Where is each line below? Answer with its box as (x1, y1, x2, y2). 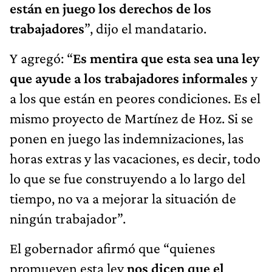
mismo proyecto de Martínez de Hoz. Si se (10, 110, 253, 127)
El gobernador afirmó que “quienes (10, 240, 215, 257)
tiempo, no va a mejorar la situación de (10, 190, 236, 207)
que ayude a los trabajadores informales (10, 70, 251, 87)
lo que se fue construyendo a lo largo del (10, 170, 245, 187)
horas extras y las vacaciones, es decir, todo (10, 150, 260, 167)
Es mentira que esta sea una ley (73, 50, 259, 67)
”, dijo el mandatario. (84, 20, 206, 37)
